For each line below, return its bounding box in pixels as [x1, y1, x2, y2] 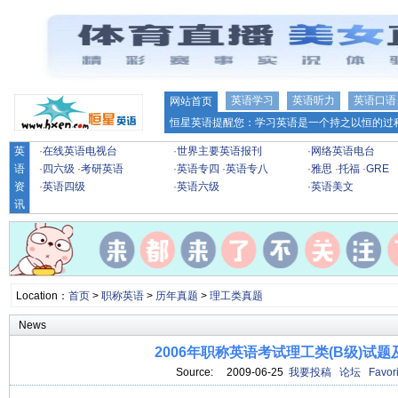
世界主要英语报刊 [177, 145, 262, 157]
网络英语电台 [311, 145, 375, 157]
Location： [15, 290, 68, 302]
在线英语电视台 [43, 145, 117, 157]
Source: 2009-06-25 [175, 366, 289, 378]
